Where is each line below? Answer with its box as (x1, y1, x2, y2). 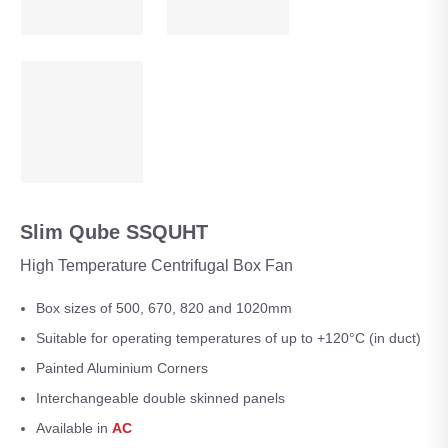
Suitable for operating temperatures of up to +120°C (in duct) (36, 329, 421, 346)
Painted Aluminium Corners (36, 359, 208, 376)
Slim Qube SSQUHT (20, 220, 208, 243)
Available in (36, 419, 112, 436)
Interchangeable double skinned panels (36, 389, 285, 406)
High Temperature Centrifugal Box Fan (20, 256, 293, 274)
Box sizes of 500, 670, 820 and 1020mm (36, 299, 292, 316)
